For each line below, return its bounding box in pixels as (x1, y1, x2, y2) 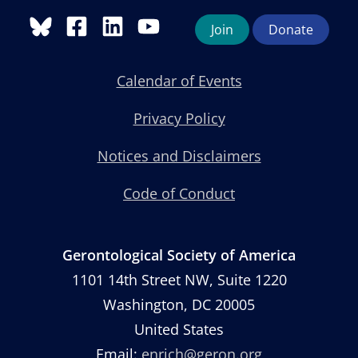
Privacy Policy (133, 108, 225, 128)
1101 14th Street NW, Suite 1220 (71, 269, 287, 289)
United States (134, 319, 224, 339)
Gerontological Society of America (62, 245, 296, 265)
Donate (268, 20, 313, 38)
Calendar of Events (116, 70, 242, 90)
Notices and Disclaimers (97, 145, 261, 165)
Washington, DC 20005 (103, 294, 255, 314)
